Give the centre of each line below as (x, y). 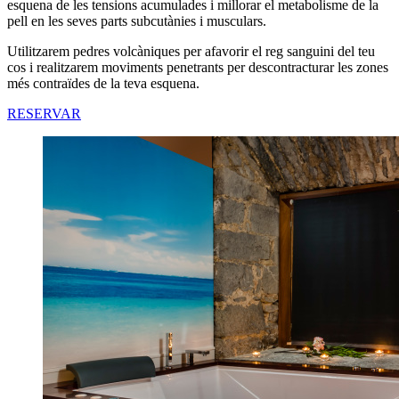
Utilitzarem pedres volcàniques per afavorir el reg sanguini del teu (191, 52)
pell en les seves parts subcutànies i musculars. (140, 21)
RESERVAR (44, 114)
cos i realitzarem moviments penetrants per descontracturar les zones (198, 68)
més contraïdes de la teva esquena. (103, 84)
